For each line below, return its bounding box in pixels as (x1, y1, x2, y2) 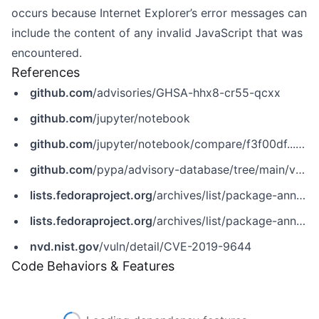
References (11, 65, 80, 80)
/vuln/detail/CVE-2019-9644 (99, 239, 251, 253)
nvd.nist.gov (30, 239, 99, 253)
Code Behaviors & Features (11, 258, 174, 273)
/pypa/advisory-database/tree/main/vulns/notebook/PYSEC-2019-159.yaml (93, 162, 296, 177)
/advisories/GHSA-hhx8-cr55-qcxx (93, 85, 281, 100)
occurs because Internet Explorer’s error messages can (11, 6, 307, 20)
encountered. (11, 46, 82, 60)
